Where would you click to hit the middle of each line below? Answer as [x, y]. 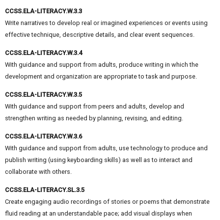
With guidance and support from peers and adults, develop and [95, 107]
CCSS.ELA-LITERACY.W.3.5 [43, 95]
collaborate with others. [38, 171]
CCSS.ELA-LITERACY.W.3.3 [43, 11]
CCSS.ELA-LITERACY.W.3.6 [43, 136]
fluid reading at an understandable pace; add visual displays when [98, 213]
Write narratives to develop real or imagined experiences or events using [106, 23]
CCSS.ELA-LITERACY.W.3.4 [43, 53]
